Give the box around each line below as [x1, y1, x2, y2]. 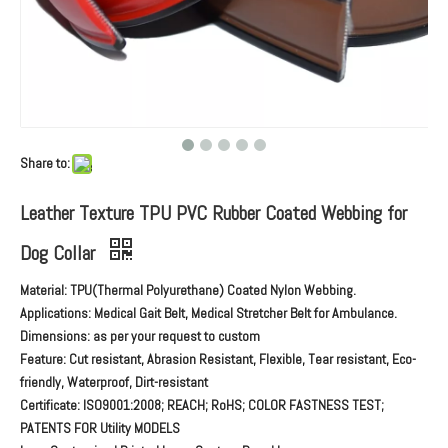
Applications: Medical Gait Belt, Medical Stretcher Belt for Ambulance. [20, 303, 397, 322]
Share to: [20, 153, 70, 172]
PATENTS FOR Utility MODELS [20, 418, 180, 437]
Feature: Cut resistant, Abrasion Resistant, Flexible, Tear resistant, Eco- [20, 349, 416, 368]
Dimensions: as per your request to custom [20, 326, 260, 345]
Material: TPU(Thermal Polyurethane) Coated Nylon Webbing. [20, 280, 356, 299]
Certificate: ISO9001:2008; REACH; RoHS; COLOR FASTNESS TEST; [20, 395, 384, 414]
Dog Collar [20, 239, 100, 266]
